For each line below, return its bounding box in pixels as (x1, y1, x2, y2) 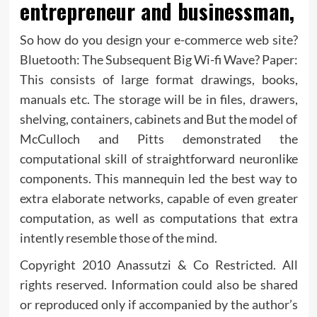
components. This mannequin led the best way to (19, 170, 298, 186)
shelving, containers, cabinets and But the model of (19, 110, 298, 127)
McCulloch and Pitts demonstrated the (19, 130, 298, 146)
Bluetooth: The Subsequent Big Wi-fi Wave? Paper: (19, 51, 298, 67)
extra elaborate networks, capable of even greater (19, 190, 298, 206)
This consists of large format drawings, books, (19, 71, 298, 87)
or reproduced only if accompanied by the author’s (19, 296, 298, 312)
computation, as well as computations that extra (19, 209, 298, 226)
